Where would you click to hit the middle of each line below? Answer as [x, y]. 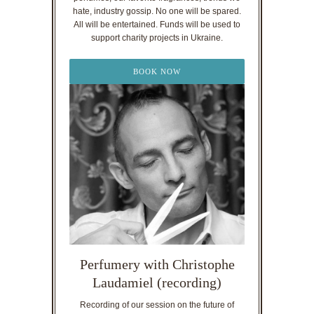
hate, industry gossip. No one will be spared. [157, 11]
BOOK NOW [157, 71]
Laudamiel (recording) [157, 283]
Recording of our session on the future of [157, 305]
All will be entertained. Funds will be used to [157, 24]
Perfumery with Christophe [157, 265]
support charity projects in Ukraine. [157, 37]
